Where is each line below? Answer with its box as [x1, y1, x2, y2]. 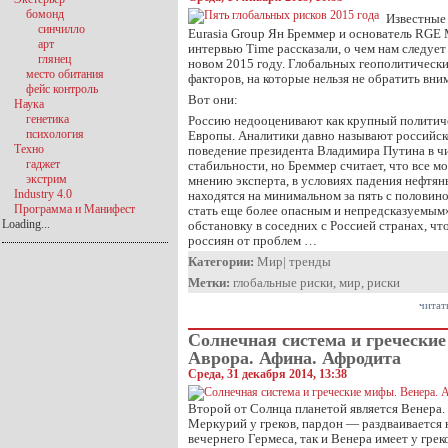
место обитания [26, 67, 104, 81]
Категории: [188, 254, 254, 269]
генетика [26, 112, 69, 126]
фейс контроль [26, 82, 98, 96]
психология [26, 127, 84, 141]
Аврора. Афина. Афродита [188, 348, 401, 368]
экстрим [26, 172, 67, 186]
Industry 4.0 [14, 187, 72, 201]
